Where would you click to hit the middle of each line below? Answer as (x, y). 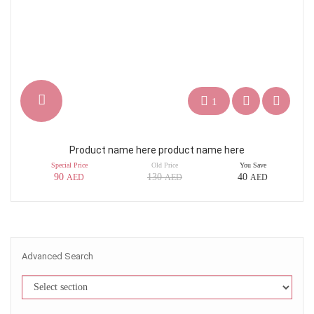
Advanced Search (57, 256)
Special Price (69, 165)
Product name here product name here (157, 150)
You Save (253, 165)
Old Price (165, 165)
